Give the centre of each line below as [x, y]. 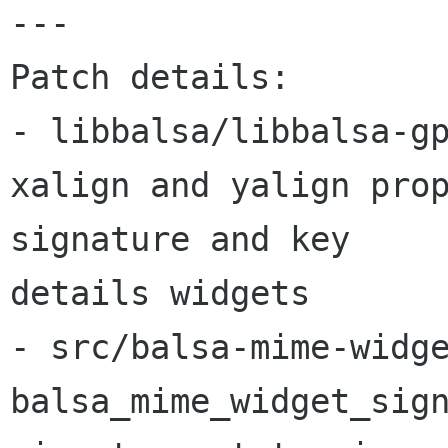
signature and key [190, 239]
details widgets [160, 293]
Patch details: [150, 77]
